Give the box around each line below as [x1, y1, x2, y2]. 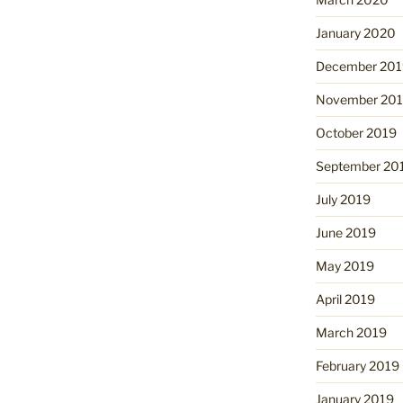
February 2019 [315, 357, 399, 373]
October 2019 [315, 124, 397, 140]
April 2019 [315, 291, 375, 307]
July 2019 [315, 191, 371, 207]
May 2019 [315, 257, 374, 273]
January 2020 [315, 24, 396, 40]
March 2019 [315, 324, 387, 340]
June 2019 [315, 224, 376, 240]
